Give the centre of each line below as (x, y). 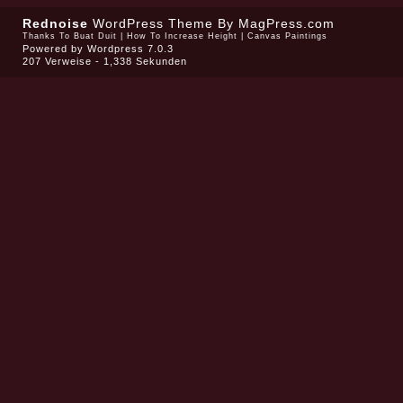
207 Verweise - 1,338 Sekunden (104, 61)
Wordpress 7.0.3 (130, 49)
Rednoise (55, 23)
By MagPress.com (273, 23)
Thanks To (48, 36)
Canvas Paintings (287, 36)
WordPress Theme (152, 23)
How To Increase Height (182, 36)
